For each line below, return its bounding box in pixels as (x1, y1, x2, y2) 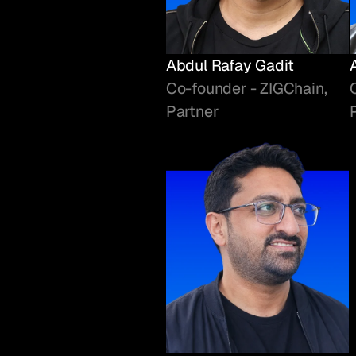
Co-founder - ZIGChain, (165, 77, 327, 99)
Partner (165, 100, 219, 122)
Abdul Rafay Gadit (165, 54, 294, 75)
